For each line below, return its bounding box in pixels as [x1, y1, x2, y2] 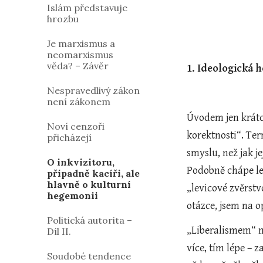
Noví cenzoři [47, 120, 104, 132]
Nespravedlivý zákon [47, 85, 140, 96]
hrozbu [47, 13, 79, 25]
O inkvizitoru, [47, 156, 114, 168]
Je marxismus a [47, 38, 115, 49]
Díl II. [47, 225, 71, 237]
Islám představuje [47, 2, 127, 14]
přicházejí [47, 131, 92, 143]
